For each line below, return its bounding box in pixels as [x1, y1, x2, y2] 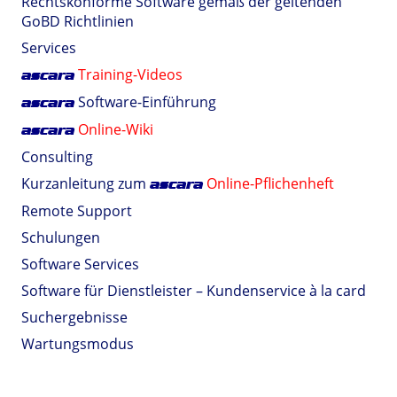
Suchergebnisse [21, 307, 128, 327]
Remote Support [21, 201, 132, 221]
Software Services [21, 254, 139, 274]
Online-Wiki [78, 120, 153, 139]
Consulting [21, 147, 93, 167]
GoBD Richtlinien [21, 12, 134, 31]
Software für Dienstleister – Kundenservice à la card [21, 281, 366, 300]
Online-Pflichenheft [206, 174, 334, 193]
